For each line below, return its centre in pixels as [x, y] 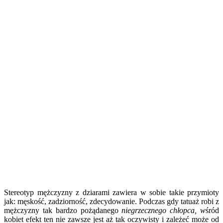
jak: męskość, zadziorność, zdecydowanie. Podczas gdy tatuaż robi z [111, 201]
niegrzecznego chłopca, [161, 210]
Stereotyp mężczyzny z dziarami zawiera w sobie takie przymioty [111, 192]
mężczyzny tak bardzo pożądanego [63, 210]
